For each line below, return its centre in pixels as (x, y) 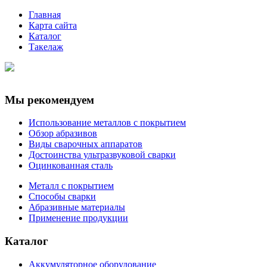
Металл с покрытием (71, 186)
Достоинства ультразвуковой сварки (102, 155)
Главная (45, 15)
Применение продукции (78, 218)
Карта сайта (53, 25)
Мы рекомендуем (49, 100)
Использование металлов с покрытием (107, 123)
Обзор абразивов (63, 133)
